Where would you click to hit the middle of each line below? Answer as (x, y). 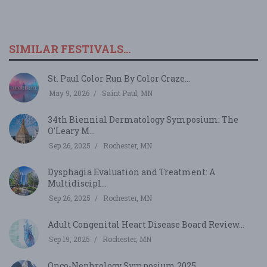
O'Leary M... (71, 131)
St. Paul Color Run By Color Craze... (119, 78)
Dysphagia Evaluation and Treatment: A (131, 172)
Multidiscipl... (77, 183)
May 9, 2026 (69, 93)
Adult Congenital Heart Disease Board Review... (146, 224)
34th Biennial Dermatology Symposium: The (143, 119)
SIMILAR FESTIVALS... (70, 49)
